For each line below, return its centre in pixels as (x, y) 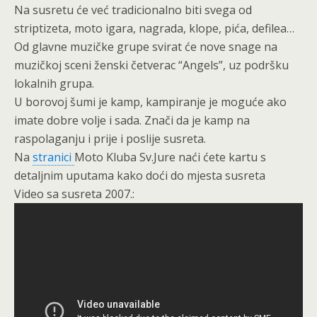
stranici (53, 157)
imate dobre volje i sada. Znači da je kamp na (132, 121)
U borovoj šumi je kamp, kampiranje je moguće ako (150, 102)
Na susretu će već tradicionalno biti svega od (133, 10)
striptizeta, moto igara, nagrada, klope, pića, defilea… (154, 29)
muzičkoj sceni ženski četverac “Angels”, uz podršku (151, 65)
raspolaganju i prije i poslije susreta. (110, 139)
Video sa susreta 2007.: (74, 194)
